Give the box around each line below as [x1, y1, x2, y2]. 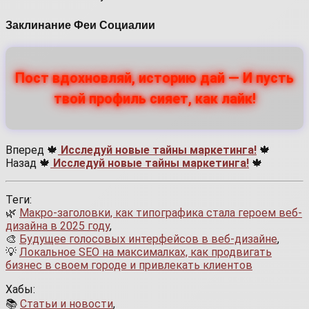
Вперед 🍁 [6, 143, 58, 157]
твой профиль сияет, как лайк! [53, 90, 256, 108]
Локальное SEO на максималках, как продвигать [19, 246, 272, 259]
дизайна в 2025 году [6, 219, 110, 233]
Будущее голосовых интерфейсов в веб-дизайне [19, 232, 277, 246]
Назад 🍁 [6, 157, 50, 170]
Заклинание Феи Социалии [6, 17, 155, 33]
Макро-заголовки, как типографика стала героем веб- [19, 206, 302, 220]
